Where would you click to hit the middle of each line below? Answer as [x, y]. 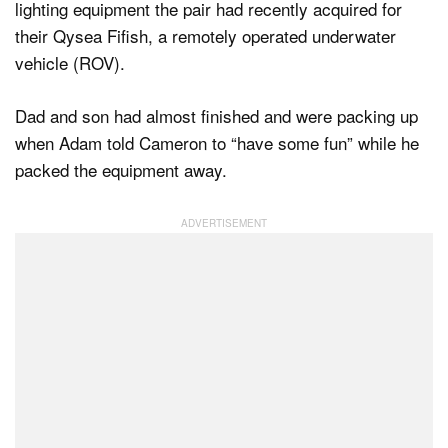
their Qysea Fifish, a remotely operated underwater [205, 36]
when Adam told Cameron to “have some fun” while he [217, 142]
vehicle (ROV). [70, 63]
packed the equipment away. [121, 169]
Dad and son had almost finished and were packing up [216, 115]
